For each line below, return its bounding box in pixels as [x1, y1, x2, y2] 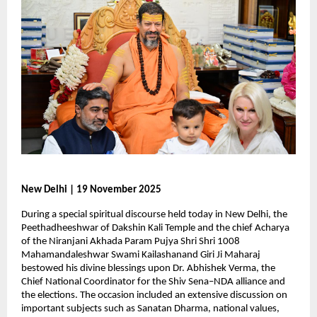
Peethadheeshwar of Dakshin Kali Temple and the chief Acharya [21, 222, 289, 234]
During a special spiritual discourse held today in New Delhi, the [21, 209, 287, 220]
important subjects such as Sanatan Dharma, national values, [21, 303, 279, 314]
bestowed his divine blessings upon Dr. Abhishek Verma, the [21, 263, 275, 274]
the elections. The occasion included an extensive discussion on [21, 289, 287, 301]
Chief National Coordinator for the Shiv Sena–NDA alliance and [21, 276, 285, 287]
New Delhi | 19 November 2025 [21, 184, 161, 195]
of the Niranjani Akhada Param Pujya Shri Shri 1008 [21, 236, 240, 247]
